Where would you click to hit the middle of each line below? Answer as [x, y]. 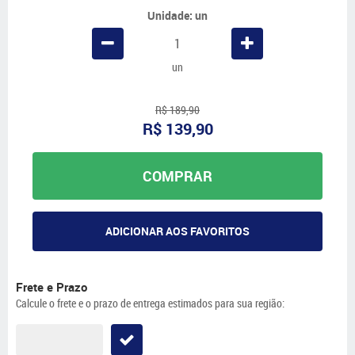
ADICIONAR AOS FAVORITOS [177, 231]
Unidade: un [177, 16]
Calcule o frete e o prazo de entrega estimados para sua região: [150, 303]
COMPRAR [177, 176]
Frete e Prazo [52, 286]
